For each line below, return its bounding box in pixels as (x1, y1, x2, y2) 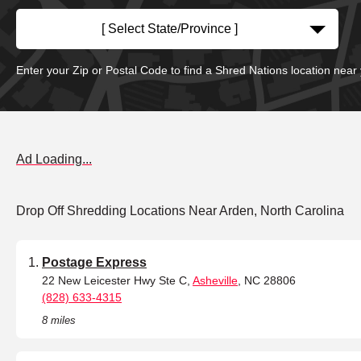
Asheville (193, 274, 238, 288)
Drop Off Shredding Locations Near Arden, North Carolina (16, 204, 344, 218)
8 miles (42, 314, 76, 327)
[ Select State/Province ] (101, 22, 238, 36)
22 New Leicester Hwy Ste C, (42, 274, 193, 288)
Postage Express (42, 255, 147, 270)
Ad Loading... (16, 152, 92, 167)
